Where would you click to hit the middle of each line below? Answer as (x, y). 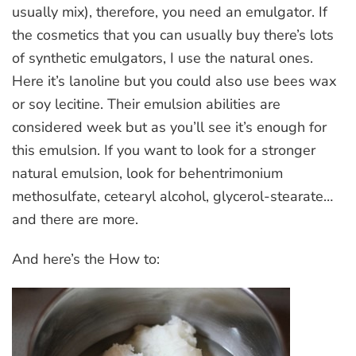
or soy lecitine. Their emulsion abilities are (146, 104)
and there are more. (75, 219)
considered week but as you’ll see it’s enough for (169, 127)
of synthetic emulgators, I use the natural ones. (163, 58)
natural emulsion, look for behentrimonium (147, 173)
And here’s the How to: (86, 259)
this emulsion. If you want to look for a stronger (164, 150)
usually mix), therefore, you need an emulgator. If (170, 12)
